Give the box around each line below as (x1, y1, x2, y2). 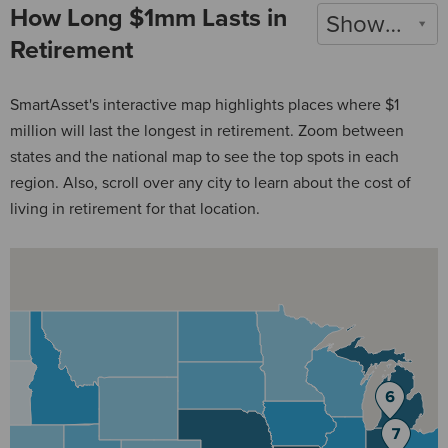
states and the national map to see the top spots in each (10, 146, 399, 167)
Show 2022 (385, 9, 402, 39)
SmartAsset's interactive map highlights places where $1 (10, 94, 399, 115)
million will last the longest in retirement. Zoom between (10, 120, 404, 141)
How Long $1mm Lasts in (10, 2, 287, 33)
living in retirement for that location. (10, 198, 260, 219)
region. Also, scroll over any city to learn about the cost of (10, 172, 411, 193)
